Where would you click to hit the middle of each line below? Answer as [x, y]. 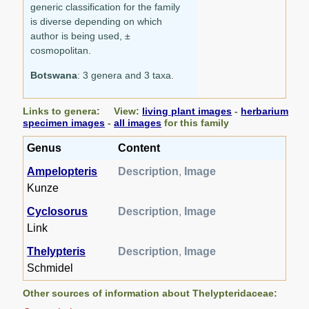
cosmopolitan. [61, 50]
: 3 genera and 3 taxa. [126, 75]
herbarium [265, 111]
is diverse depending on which [97, 21]
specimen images [64, 122]
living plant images [187, 111]
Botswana [54, 75]
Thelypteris [57, 251]
